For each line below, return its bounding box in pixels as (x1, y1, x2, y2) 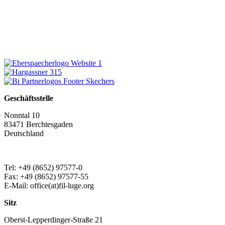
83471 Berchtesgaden (4, 120, 73, 129)
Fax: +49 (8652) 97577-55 (4, 172, 88, 181)
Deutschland (4, 129, 44, 138)
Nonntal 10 (4, 111, 40, 120)
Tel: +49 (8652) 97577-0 (4, 163, 82, 172)
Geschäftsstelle (4, 94, 53, 103)
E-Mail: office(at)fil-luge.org (4, 181, 94, 190)
